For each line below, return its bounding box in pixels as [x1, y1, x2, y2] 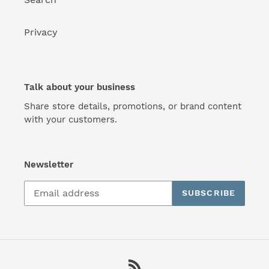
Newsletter [24, 159, 73, 171]
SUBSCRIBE [181, 188, 235, 198]
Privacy [24, 26, 58, 38]
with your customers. [24, 114, 117, 125]
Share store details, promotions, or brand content [24, 101, 241, 112]
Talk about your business [24, 81, 135, 92]
